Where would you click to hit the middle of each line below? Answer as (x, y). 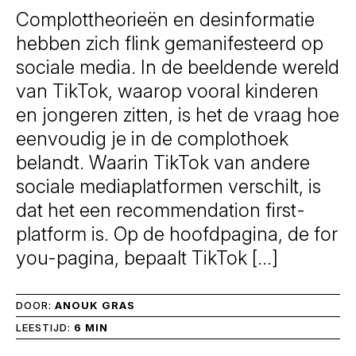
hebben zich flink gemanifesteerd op (170, 43)
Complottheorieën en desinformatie (165, 19)
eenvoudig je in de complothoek (152, 139)
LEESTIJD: (45, 327)
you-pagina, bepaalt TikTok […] (147, 258)
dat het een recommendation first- (161, 210)
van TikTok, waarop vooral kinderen (167, 91)
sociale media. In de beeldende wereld (178, 67)
